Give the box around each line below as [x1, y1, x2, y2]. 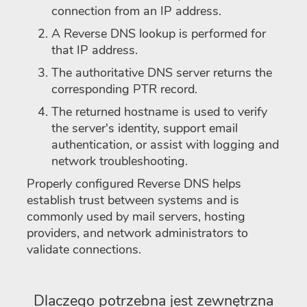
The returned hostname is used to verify [51, 103, 267, 120]
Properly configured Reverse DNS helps [27, 175, 241, 192]
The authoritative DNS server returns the [51, 64, 272, 81]
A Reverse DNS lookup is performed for [51, 25, 266, 42]
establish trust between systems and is [27, 191, 239, 208]
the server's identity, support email [51, 119, 238, 136]
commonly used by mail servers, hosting [27, 208, 245, 225]
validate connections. [27, 241, 141, 258]
